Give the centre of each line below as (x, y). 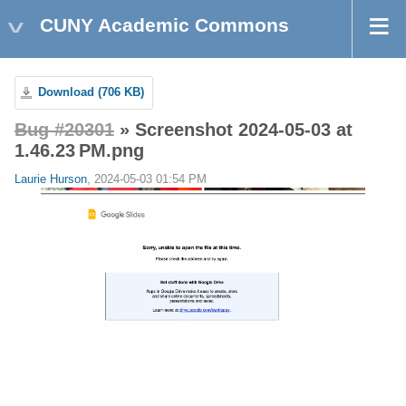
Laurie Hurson (51, 180)
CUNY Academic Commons (164, 25)
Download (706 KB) (91, 92)
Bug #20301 (64, 130)
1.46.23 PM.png (79, 151)
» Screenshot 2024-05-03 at (233, 130)
